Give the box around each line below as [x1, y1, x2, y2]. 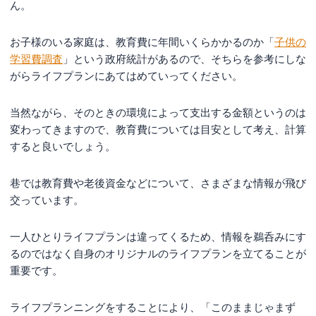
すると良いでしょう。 [10, 140, 116, 152]
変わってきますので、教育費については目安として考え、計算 [10, 123, 306, 135]
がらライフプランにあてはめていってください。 [10, 69, 243, 82]
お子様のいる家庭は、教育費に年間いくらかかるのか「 [10, 35, 274, 48]
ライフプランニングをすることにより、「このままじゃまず [10, 300, 296, 313]
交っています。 [10, 193, 84, 206]
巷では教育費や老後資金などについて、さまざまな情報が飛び [10, 176, 306, 189]
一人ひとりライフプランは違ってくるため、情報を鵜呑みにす [10, 230, 306, 243]
